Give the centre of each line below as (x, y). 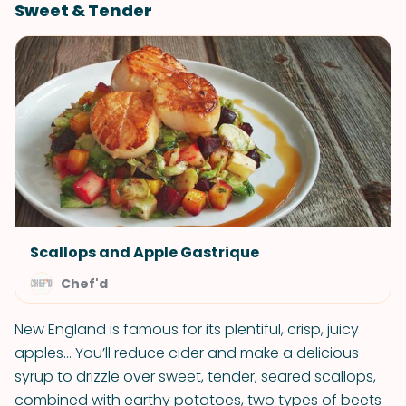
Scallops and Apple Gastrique (145, 252)
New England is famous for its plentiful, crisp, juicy (187, 329)
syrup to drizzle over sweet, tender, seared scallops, (195, 377)
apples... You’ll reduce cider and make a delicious (187, 353)
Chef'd (84, 284)
